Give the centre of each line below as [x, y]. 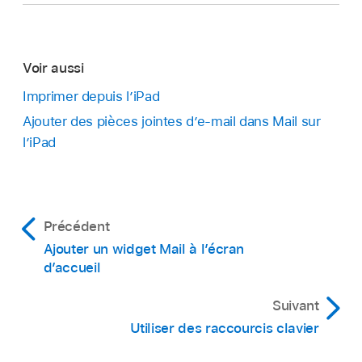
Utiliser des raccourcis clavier [224, 328]
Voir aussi [53, 68]
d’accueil [72, 267]
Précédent [76, 226]
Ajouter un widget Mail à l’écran [144, 248]
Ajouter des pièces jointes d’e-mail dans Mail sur [172, 121]
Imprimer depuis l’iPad [91, 96]
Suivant [295, 305]
